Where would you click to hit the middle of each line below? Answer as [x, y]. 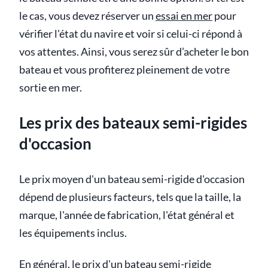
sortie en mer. [51, 87]
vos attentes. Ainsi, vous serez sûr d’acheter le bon [134, 51]
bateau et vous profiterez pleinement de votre [124, 69]
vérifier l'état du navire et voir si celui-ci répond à [131, 33]
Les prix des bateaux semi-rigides [133, 123]
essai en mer [184, 16]
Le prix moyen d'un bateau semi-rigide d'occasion [132, 179]
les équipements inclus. [73, 233]
